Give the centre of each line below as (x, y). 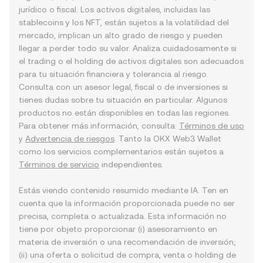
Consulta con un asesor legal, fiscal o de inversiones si (123, 87)
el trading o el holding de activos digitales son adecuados (131, 61)
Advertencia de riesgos (70, 139)
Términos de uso (212, 126)
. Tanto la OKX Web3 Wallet (168, 139)
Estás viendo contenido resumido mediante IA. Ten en (124, 190)
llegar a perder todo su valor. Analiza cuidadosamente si (128, 48)
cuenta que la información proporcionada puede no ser (127, 203)
